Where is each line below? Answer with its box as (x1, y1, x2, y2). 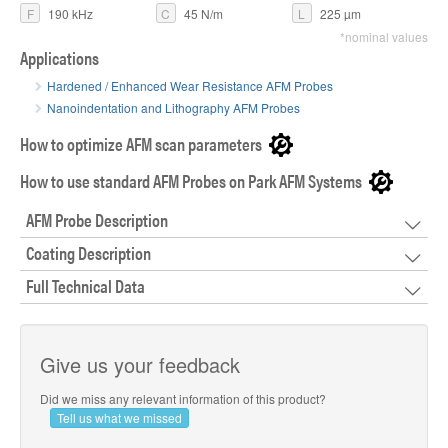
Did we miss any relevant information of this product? (40, 390, 326, 408)
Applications (20, 45, 99, 71)
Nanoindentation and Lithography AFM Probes (47, 99, 300, 117)
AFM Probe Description (26, 207, 168, 233)
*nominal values (340, 28, 428, 46)
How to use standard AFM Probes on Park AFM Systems (20, 168, 362, 194)
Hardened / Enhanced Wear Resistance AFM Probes (47, 77, 333, 95)
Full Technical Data (26, 273, 145, 299)
